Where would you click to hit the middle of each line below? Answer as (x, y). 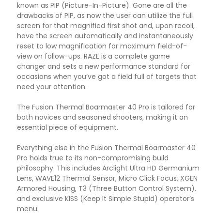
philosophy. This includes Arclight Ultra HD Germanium (108, 168)
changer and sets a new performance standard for (104, 67)
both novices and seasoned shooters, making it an (102, 117)
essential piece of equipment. (68, 128)
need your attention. (52, 87)
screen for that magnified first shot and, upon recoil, (106, 26)
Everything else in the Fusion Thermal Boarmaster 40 (106, 148)
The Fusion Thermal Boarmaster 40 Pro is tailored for (106, 107)
